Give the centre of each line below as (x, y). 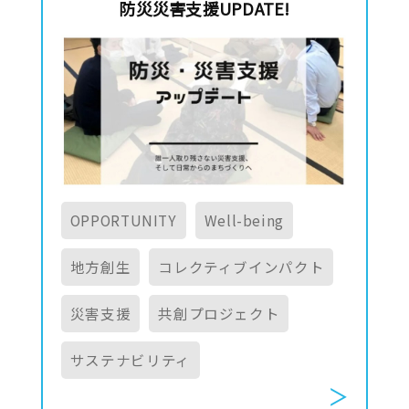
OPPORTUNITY (123, 220)
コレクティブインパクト (241, 266)
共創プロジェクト (219, 313)
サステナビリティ (130, 359)
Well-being (244, 220)
